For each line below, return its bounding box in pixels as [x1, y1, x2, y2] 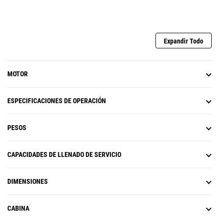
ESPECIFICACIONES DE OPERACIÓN [7, 97, 106, 105]
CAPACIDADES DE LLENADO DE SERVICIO [7, 151, 121, 159]
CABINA [7, 204, 29, 213]
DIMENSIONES [7, 177, 48, 186]
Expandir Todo [164, 37, 203, 45]
